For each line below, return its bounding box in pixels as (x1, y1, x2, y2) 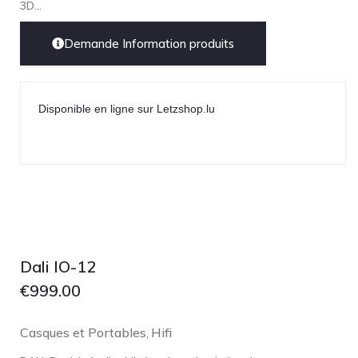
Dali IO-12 (20, 257, 96, 276)
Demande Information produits (64, 36, 234, 51)
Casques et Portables (20, 324, 146, 340)
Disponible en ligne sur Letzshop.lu (38, 102, 215, 115)
